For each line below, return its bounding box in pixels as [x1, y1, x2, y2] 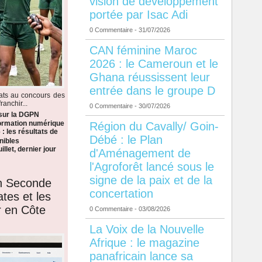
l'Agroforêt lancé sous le [89, 160, 214, 174]
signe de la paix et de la [89, 174, 212, 187]
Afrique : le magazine [89, 236, 199, 250]
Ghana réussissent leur [89, 71, 210, 84]
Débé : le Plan [89, 133, 163, 147]
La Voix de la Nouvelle [89, 223, 204, 236]
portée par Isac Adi [89, 8, 188, 22]
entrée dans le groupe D [89, 84, 215, 98]
